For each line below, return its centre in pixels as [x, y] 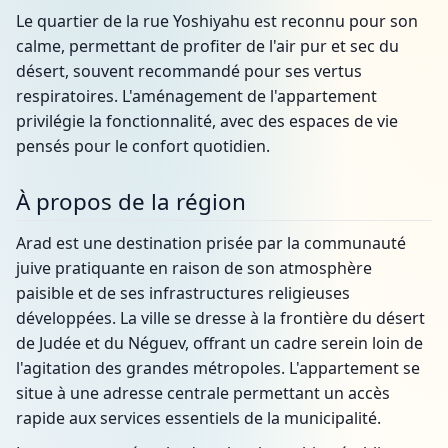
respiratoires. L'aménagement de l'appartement [196, 96]
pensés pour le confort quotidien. [143, 146]
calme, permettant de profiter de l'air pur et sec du [207, 46]
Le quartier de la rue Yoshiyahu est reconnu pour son [217, 21]
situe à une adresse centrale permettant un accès [203, 393]
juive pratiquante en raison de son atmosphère [194, 268]
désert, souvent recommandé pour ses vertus [189, 71]
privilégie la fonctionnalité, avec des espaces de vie [207, 121]
